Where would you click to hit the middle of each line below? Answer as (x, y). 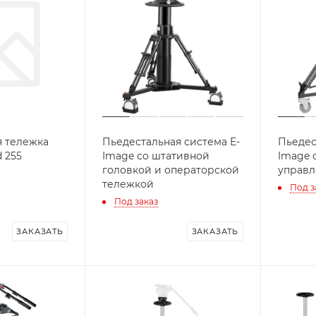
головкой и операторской (171, 170)
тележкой (128, 184)
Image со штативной (156, 156)
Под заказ (136, 201)
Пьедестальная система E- (171, 142)
